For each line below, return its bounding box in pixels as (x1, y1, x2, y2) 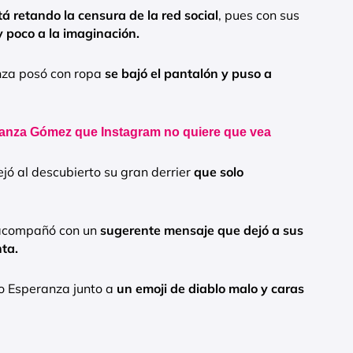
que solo (194, 164, 243, 180)
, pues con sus (218, 7, 299, 24)
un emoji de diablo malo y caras (117, 281, 304, 297)
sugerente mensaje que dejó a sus (97, 222, 303, 239)
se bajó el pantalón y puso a (102, 65, 272, 82)
